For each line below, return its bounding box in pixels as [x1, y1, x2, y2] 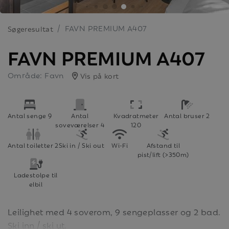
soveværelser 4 [55, 119, 104, 129]
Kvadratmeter [113, 109, 159, 120]
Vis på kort [78, 69, 119, 81]
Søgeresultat [8, 22, 54, 34]
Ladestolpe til [14, 169, 58, 179]
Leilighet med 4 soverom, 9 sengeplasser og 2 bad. [8, 204, 221, 218]
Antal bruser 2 [164, 109, 210, 120]
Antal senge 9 [8, 109, 52, 120]
